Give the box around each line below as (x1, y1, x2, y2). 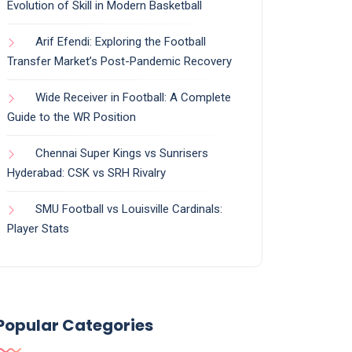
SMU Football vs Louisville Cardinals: (35, 201, 222, 216)
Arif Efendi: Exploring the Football (35, 34, 206, 49)
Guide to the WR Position (7, 109, 136, 124)
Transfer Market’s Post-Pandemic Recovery (7, 53, 232, 68)
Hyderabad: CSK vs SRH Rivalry (7, 165, 166, 180)
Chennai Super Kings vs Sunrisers (35, 145, 208, 160)
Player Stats (7, 221, 69, 236)
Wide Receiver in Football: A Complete (35, 90, 231, 104)
